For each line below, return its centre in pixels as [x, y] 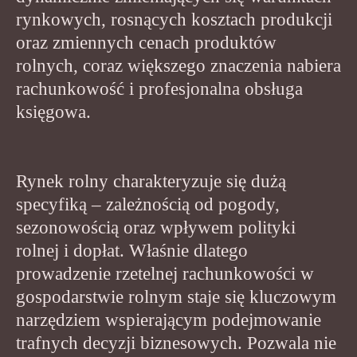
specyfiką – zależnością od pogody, [148, 204]
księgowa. [53, 112]
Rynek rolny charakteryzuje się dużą [151, 181]
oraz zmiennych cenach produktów [146, 42]
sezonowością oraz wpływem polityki [156, 227]
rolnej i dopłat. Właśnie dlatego [132, 250]
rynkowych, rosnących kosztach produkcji [174, 19]
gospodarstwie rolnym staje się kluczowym [176, 296]
